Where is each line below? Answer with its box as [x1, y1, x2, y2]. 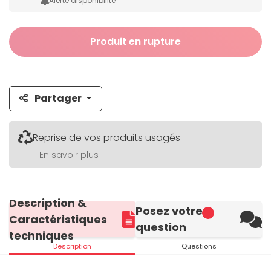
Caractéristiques [9, 211, 107, 227]
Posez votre [135, 203, 203, 219]
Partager [33, 91, 83, 106]
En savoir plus [39, 149, 99, 162]
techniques [9, 227, 74, 243]
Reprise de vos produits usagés [33, 131, 180, 145]
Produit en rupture [90, 34, 181, 49]
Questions [181, 241, 217, 252]
